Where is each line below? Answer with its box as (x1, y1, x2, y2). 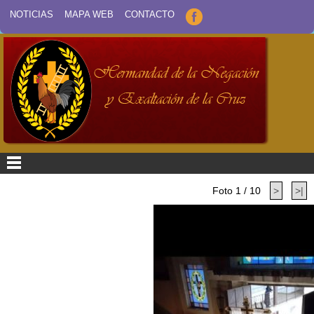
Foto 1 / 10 (212, 185, 261, 196)
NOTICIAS (10, 9, 53, 20)
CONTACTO (125, 9, 175, 20)
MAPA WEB (64, 9, 114, 20)
